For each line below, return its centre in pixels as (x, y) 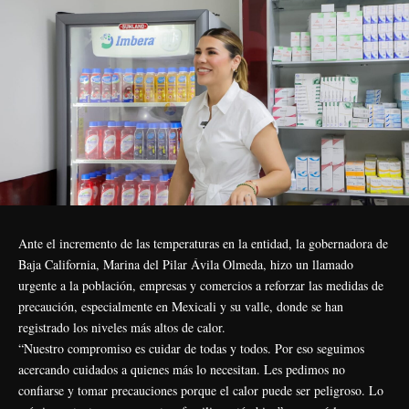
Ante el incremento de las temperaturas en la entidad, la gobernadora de (203, 243)
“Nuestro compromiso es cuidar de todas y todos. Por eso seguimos (191, 348)
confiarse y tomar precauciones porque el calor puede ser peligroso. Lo (201, 390)
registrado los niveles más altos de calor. (122, 327)
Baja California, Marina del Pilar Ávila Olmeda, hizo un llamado (186, 264)
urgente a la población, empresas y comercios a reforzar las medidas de (201, 285)
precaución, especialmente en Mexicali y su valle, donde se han (181, 306)
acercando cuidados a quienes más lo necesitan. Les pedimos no (182, 369)
